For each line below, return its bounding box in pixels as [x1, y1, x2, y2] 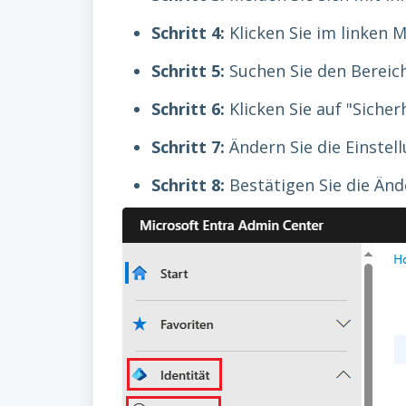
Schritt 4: [151, 22, 225, 43]
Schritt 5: [151, 60, 225, 82]
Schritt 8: [151, 174, 225, 196]
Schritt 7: [151, 136, 225, 158]
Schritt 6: [151, 98, 225, 120]
